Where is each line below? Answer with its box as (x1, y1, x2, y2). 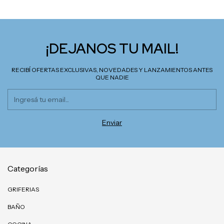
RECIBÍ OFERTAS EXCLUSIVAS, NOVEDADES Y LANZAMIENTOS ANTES (11, 65, 212, 73)
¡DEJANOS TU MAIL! (45, 38, 178, 58)
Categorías (7, 163, 48, 173)
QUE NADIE (95, 73, 129, 81)
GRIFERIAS (7, 185, 39, 193)
